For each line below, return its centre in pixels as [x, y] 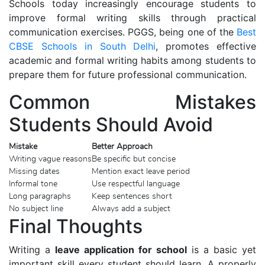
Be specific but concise [134, 159]
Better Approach [122, 146]
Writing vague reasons [50, 159]
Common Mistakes [132, 102]
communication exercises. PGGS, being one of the [123, 32]
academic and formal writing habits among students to [132, 60]
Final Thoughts [76, 226]
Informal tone [33, 184]
